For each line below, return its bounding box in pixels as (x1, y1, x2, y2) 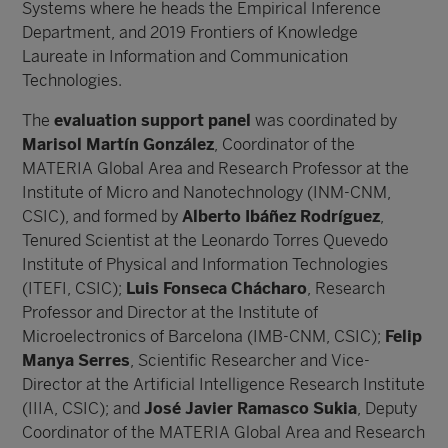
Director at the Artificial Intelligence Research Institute (22, 375, 426, 394)
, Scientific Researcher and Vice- (130, 351, 371, 370)
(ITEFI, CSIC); (22, 279, 127, 298)
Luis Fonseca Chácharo (126, 279, 308, 298)
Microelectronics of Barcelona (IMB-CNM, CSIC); (22, 327, 386, 346)
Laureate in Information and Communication (22, 47, 349, 66)
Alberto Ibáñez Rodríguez (182, 207, 381, 226)
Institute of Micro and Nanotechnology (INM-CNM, (22, 183, 392, 202)
